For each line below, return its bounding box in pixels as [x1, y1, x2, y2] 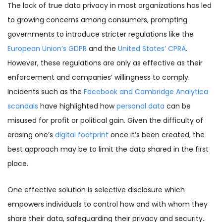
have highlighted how [38, 101, 116, 111]
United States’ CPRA [118, 44, 186, 54]
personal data [116, 101, 165, 111]
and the [87, 44, 118, 54]
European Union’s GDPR [7, 44, 87, 54]
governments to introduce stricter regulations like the [7, 29, 194, 40]
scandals [7, 101, 38, 111]
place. [7, 159, 28, 169]
